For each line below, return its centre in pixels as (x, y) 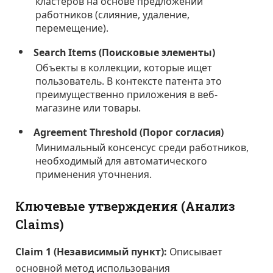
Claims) (40, 225)
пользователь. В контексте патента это (129, 81)
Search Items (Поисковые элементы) (125, 52)
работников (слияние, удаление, (113, 14)
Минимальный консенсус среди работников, (142, 147)
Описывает (195, 251)
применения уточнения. (94, 174)
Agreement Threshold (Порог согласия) (129, 132)
